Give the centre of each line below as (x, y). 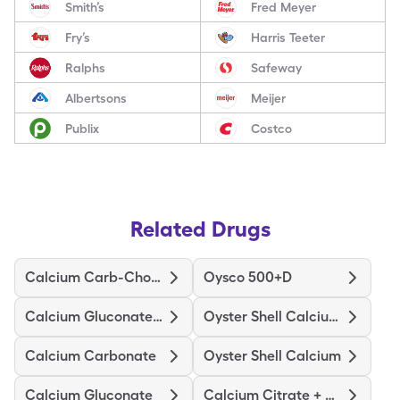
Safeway (276, 67)
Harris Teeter (287, 37)
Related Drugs (200, 229)
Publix (82, 128)
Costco (271, 128)
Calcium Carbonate (91, 356)
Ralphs (85, 67)
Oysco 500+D (248, 277)
